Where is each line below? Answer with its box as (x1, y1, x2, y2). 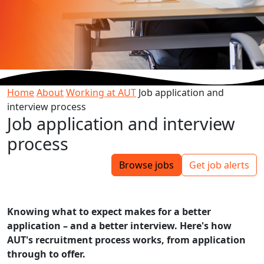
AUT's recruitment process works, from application (7, 233, 246, 246)
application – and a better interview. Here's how (7, 219, 232, 232)
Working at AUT (66, 85, 136, 99)
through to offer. (7, 247, 85, 260)
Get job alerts (189, 158, 249, 171)
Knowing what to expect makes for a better (7, 204, 211, 218)
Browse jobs (119, 158, 174, 171)
